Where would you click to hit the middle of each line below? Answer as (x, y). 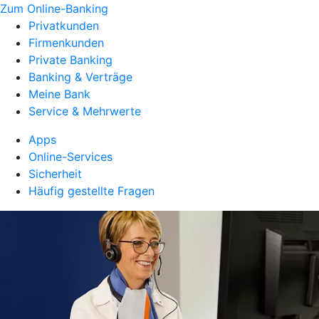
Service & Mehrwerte (85, 111)
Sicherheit (55, 174)
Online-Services (70, 157)
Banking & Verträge (80, 77)
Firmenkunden (66, 43)
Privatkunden (64, 26)
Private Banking (70, 60)
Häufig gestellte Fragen (91, 191)
